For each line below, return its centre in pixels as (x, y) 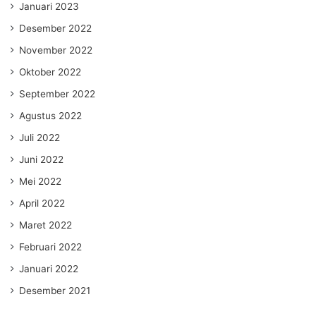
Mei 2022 (40, 182)
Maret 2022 (45, 225)
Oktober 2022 (50, 72)
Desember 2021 (55, 291)
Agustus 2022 (50, 116)
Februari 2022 (50, 247)
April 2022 (42, 203)
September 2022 (57, 94)
